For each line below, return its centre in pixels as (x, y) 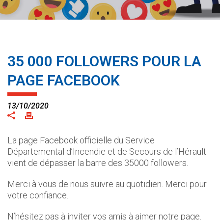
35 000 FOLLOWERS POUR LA (104, 61)
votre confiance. (38, 195)
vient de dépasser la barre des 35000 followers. (98, 163)
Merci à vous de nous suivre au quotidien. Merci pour (107, 184)
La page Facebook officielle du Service (81, 140)
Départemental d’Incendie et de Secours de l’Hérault (107, 151)
